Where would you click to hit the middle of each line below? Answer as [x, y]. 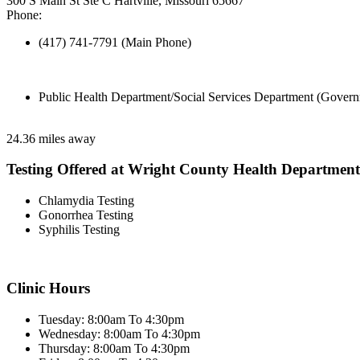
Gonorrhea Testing [86, 215]
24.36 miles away [51, 138]
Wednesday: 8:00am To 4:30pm [119, 333]
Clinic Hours [48, 288]
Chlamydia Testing [86, 201]
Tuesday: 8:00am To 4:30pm [111, 319]
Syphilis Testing [79, 230]
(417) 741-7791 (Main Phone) [115, 42]
